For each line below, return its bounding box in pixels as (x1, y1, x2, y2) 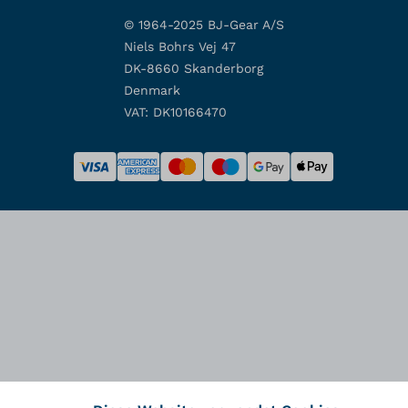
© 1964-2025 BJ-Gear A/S (124, 16, 284, 32)
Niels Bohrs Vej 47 (124, 38, 236, 54)
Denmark (124, 82, 180, 97)
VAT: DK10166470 (124, 104, 227, 119)
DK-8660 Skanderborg (124, 60, 263, 76)
